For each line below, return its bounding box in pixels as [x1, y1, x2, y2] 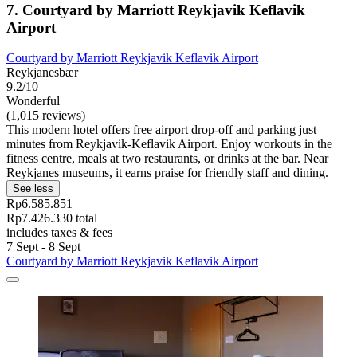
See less [13, 182, 53, 195]
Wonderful [6, 94, 60, 108]
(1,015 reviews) [6, 108, 85, 123]
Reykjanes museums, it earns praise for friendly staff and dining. [6, 166, 328, 180]
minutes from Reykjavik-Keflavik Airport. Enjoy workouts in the [6, 137, 332, 151]
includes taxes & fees [6, 226, 112, 240]
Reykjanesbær [6, 65, 78, 80]
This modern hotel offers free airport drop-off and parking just [6, 123, 316, 137]
